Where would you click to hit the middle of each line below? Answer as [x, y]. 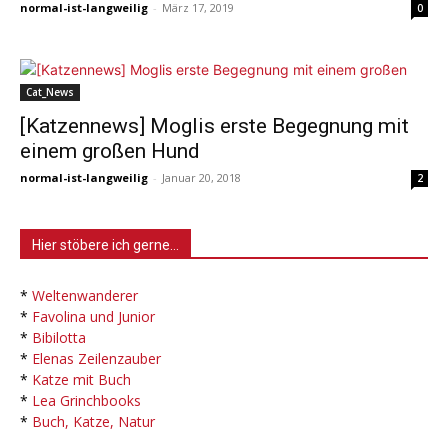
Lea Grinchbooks [86, 401]
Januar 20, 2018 [201, 178]
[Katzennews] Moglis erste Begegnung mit [214, 126]
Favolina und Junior [93, 317]
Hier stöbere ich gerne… [105, 245]
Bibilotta [59, 338]
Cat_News [50, 92]
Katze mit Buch [81, 380]
